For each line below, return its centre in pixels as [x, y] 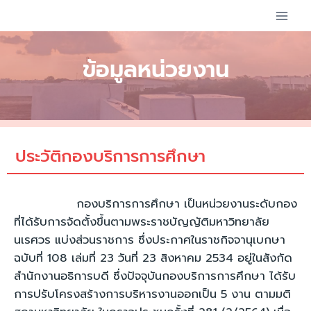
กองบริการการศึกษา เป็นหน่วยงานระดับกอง [155, 204]
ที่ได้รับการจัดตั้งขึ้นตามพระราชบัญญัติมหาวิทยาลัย [142, 222]
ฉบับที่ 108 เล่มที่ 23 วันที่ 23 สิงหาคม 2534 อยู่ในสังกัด [153, 258]
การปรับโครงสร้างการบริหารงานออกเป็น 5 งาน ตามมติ [152, 294]
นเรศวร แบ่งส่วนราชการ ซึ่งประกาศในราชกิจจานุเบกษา [150, 240]
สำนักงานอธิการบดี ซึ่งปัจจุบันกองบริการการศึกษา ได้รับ [155, 276]
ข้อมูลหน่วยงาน [155, 70]
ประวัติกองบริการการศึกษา [110, 156]
